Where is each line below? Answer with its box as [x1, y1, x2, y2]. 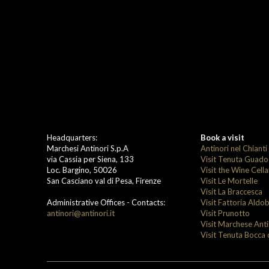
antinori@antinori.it [47, 208, 115, 218]
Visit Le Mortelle [200, 175, 258, 186]
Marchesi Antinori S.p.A [47, 143, 128, 153]
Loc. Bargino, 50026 [47, 165, 117, 175]
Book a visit [200, 132, 244, 142]
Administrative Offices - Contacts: [47, 197, 165, 207]
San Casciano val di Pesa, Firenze [47, 175, 161, 186]
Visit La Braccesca [200, 186, 262, 196]
